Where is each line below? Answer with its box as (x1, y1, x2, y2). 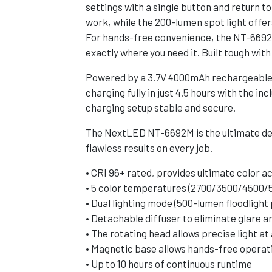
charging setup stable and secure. (86, 101, 236, 114)
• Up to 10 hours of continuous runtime (86, 257, 252, 270)
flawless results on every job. (86, 141, 212, 154)
